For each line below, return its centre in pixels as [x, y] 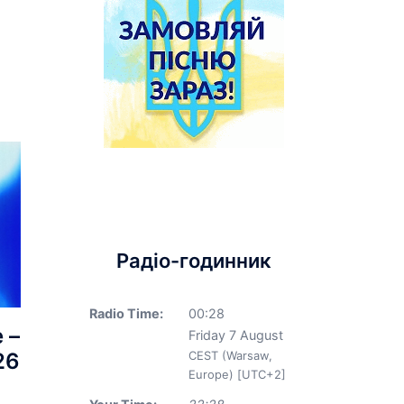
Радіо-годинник [193, 261]
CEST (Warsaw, [230, 355]
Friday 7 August [235, 335]
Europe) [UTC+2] [237, 374]
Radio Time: [126, 313]
